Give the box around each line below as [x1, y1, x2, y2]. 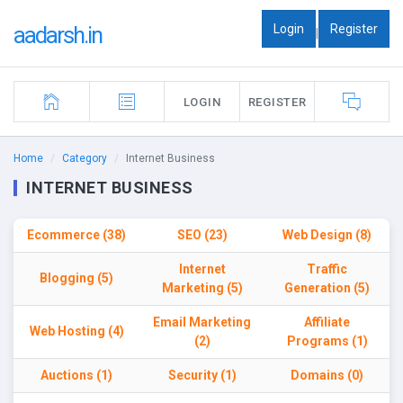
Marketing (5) [161, 281, 243, 295]
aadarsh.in [13, 22, 102, 49]
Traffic [307, 262, 347, 276]
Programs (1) [286, 334, 368, 348]
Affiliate [304, 315, 350, 329]
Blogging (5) [40, 271, 113, 285]
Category [62, 152, 107, 165]
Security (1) [167, 368, 237, 382]
